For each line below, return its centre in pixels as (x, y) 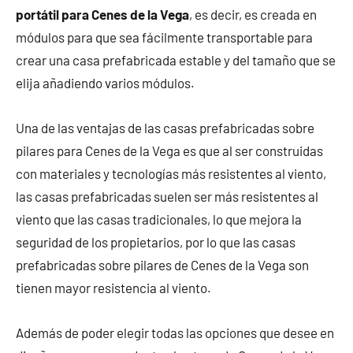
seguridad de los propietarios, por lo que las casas (156, 242)
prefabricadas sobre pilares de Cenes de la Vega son (162, 265)
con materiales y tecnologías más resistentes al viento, (171, 174)
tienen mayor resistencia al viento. (113, 288)
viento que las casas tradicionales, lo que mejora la (159, 219)
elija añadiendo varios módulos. (105, 83)
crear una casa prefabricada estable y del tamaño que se (176, 60)
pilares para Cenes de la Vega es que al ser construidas (169, 151)
